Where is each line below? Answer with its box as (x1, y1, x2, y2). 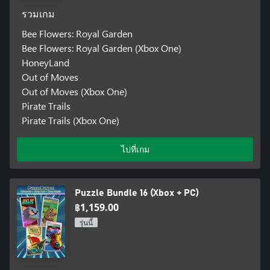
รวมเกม (21, 9, 55, 19)
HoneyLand (21, 55, 69, 69)
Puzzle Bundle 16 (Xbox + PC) (75, 187, 199, 198)
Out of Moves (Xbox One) (21, 84, 127, 98)
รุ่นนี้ (80, 219, 93, 227)
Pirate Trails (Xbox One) (21, 113, 119, 127)
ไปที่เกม (121, 143, 149, 155)
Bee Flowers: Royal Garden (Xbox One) (21, 41, 181, 54)
